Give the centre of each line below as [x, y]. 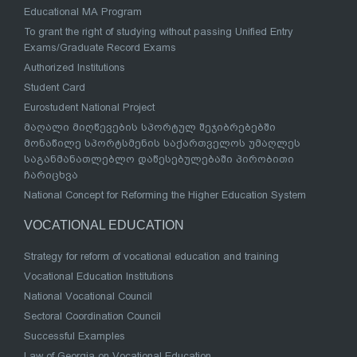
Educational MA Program [83, 12]
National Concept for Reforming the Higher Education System [165, 195]
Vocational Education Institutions [99, 277]
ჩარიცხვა [51, 175]
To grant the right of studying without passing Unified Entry [159, 32]
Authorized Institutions [75, 68]
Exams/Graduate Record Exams [100, 48]
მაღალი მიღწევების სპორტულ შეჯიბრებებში [150, 127]
